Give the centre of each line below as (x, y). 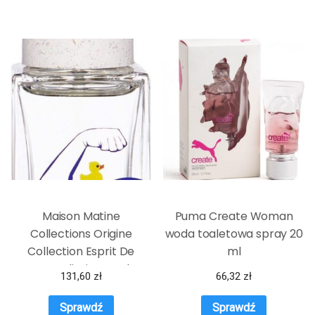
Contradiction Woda (81, 269)
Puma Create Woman (234, 216)
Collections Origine (81, 233)
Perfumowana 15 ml (81, 286)
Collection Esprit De (81, 251)
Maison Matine (81, 216)
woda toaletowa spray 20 (234, 233)
